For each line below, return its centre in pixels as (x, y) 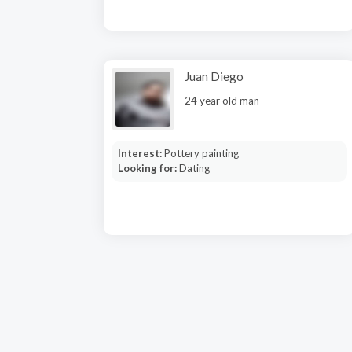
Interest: (141, 153)
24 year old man (222, 101)
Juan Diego (214, 76)
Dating (194, 168)
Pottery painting (201, 153)
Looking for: (148, 168)
